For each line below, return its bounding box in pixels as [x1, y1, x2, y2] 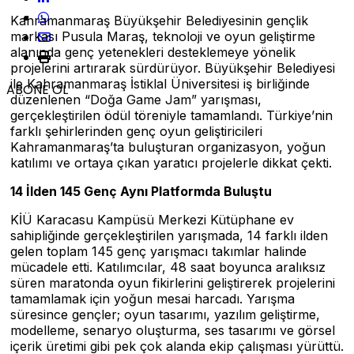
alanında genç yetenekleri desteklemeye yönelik [10, 44, 296, 60]
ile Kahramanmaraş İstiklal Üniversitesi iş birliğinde [10, 76, 310, 92]
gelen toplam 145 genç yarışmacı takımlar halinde [10, 243, 307, 259]
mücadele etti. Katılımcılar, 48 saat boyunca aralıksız [10, 259, 326, 275]
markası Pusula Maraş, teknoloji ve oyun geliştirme [10, 28, 315, 44]
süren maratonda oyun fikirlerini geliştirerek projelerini [10, 275, 335, 291]
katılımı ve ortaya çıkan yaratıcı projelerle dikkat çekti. [10, 155, 332, 171]
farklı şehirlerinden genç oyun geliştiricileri [10, 123, 262, 139]
